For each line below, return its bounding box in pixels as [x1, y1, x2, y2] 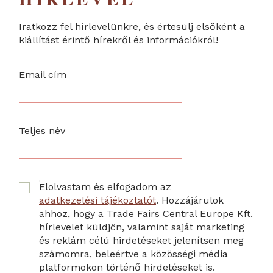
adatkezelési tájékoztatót [39, 194, 156, 206]
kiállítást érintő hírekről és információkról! [19, 34, 218, 46]
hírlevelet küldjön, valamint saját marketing [39, 221, 244, 233]
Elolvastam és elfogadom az [39, 180, 171, 193]
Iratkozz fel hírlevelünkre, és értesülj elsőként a [19, 20, 245, 32]
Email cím [19, 68, 66, 80]
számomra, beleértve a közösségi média [39, 247, 228, 260]
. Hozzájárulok [156, 194, 224, 206]
